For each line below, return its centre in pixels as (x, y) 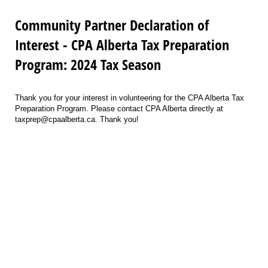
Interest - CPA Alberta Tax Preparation (122, 45)
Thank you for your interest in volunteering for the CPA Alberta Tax (130, 98)
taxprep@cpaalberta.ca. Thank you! (77, 120)
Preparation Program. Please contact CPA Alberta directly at (119, 109)
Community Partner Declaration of (112, 25)
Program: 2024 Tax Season (88, 65)
